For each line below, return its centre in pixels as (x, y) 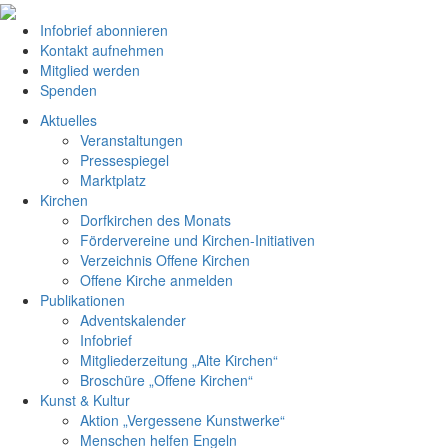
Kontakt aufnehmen (102, 50)
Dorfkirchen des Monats (155, 220)
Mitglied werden (90, 70)
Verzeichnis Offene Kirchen (165, 260)
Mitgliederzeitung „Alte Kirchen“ (179, 360)
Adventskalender (133, 320)
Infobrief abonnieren (104, 30)
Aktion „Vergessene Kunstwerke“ (182, 420)
